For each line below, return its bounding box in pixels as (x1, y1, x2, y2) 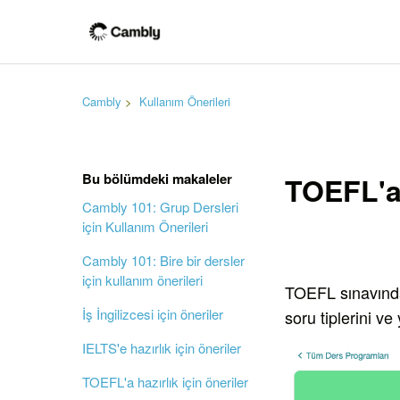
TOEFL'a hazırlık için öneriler (82, 372, 248, 391)
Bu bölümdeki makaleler (82, 169, 232, 188)
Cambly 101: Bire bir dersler (82, 251, 245, 270)
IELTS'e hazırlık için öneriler (82, 338, 241, 357)
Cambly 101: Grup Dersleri (82, 197, 238, 216)
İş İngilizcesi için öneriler (82, 304, 223, 323)
